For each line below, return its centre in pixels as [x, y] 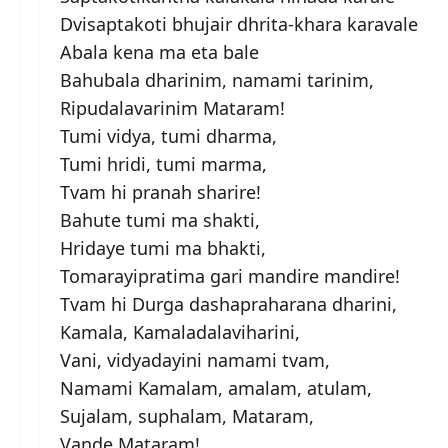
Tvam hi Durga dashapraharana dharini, [228, 303]
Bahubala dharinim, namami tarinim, [217, 79]
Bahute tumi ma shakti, [160, 219]
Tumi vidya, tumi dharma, [168, 135]
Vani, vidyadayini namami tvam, [195, 359]
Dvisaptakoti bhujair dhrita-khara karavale [239, 23]
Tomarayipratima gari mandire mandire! [230, 275]
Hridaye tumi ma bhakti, [163, 247]
